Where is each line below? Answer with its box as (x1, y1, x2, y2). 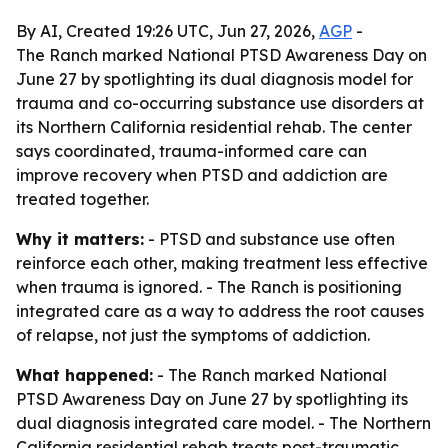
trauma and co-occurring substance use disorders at (16, 93, 424, 113)
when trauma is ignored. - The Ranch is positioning (16, 277, 402, 297)
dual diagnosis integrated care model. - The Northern (16, 413, 431, 433)
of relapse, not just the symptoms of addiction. (16, 325, 370, 345)
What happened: (16, 365, 153, 385)
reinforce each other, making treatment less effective (16, 253, 428, 273)
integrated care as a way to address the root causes (16, 301, 424, 321)
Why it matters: (16, 229, 144, 249)
